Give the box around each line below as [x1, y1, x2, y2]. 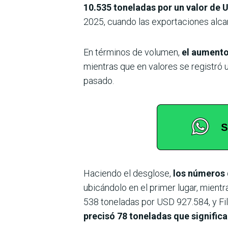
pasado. [83, 75, 114, 86]
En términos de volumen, [83, 46, 180, 58]
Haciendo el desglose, [83, 167, 171, 179]
